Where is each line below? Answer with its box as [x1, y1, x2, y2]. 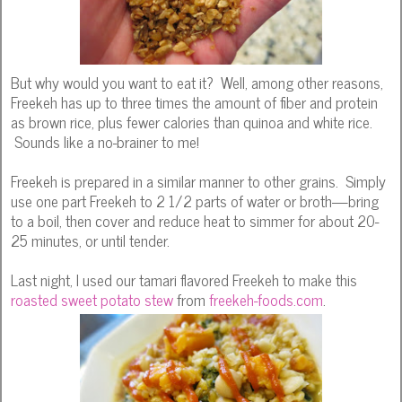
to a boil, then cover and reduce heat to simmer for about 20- [11, 206, 379, 233]
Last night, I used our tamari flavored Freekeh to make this [11, 266, 357, 293]
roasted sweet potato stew [11, 285, 173, 312]
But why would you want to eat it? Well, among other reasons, [11, 68, 383, 95]
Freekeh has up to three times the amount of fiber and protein [11, 88, 378, 115]
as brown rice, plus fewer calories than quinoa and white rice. [11, 108, 372, 135]
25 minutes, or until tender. [11, 226, 170, 253]
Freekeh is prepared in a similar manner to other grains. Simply [11, 167, 386, 194]
